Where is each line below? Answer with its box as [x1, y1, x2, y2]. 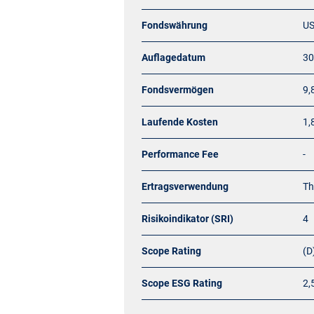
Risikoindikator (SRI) [142, 213, 233, 224]
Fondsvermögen [142, 84, 214, 95]
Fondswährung [142, 20, 207, 31]
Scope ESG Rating [142, 278, 222, 289]
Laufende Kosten [142, 116, 218, 128]
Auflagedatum [142, 52, 205, 63]
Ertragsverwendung [142, 181, 228, 192]
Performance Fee [142, 149, 219, 160]
